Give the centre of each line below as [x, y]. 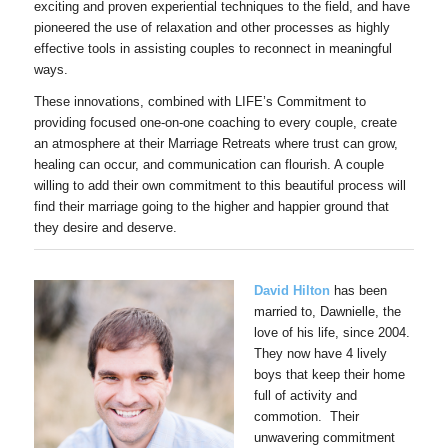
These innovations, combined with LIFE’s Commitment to [199, 102]
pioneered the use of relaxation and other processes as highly [211, 28]
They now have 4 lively [320, 354]
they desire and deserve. [105, 228]
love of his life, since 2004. [333, 333]
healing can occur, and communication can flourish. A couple [208, 165]
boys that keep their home [329, 375]
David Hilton [291, 291]
